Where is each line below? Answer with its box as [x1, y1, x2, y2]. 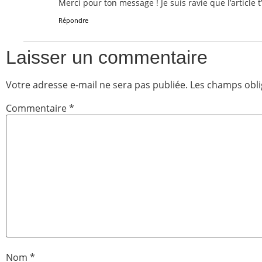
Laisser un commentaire [6, 47, 208, 68]
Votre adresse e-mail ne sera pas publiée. [6, 78, 188, 92]
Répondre [58, 16, 88, 25]
